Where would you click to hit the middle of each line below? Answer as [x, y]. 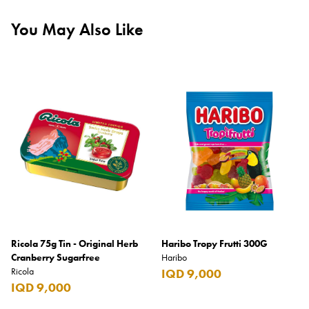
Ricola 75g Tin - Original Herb [74, 243]
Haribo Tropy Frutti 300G [215, 243]
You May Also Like [77, 29]
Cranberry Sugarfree [56, 257]
